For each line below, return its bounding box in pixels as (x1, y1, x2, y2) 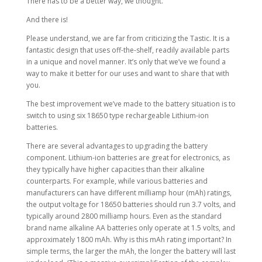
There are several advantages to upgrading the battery (26, 141, 208, 151)
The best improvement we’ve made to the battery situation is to (26, 99, 236, 109)
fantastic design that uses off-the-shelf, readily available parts (26, 45, 229, 55)
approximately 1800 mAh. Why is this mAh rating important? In (26, 235, 232, 244)
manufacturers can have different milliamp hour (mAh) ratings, (26, 188, 232, 198)
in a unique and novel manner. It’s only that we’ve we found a (26, 57, 226, 67)
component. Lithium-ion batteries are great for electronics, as (26, 153, 230, 163)
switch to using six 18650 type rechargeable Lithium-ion (26, 111, 209, 120)
